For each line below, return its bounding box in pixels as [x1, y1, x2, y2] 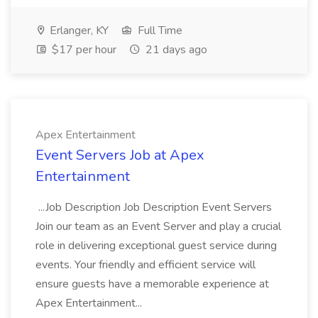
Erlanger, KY [47, 23, 109, 38]
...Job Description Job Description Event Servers [35, 199, 272, 215]
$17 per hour [49, 42, 116, 57]
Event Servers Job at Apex [35, 146, 204, 165]
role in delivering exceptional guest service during [35, 238, 277, 253]
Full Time [135, 23, 182, 38]
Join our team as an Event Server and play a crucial [35, 219, 281, 234]
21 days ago [143, 42, 207, 57]
